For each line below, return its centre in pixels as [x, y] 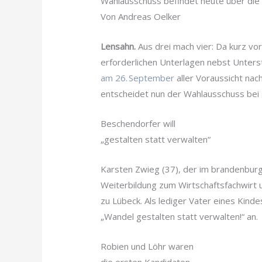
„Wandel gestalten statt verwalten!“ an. [180, 217]
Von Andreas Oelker [141, 17]
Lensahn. [120, 46]
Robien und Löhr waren [147, 247]
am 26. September [139, 78]
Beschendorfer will [139, 124]
